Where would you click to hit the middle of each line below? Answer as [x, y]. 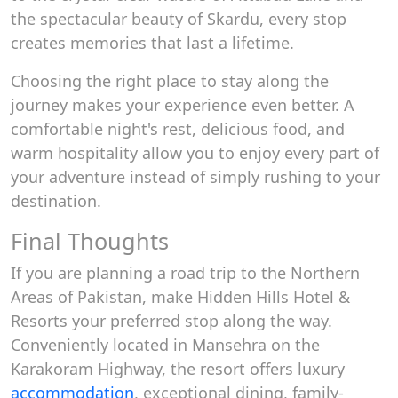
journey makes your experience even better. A [183, 105]
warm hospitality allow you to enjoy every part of [195, 153]
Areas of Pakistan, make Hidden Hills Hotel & [180, 297]
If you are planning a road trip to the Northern [185, 273]
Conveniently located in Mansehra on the [165, 345]
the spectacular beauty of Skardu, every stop [179, 19]
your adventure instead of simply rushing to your [195, 177]
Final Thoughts [90, 241]
